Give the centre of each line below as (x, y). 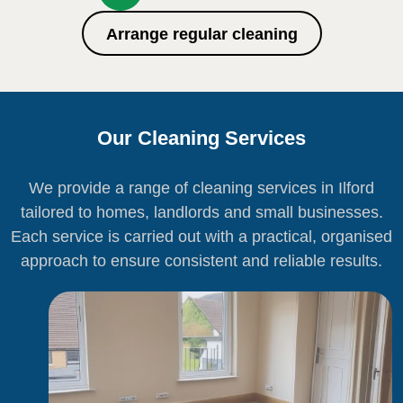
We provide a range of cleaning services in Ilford (201, 188)
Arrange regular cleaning (201, 35)
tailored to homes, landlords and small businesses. (201, 213)
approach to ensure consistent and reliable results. (201, 261)
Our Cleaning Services (201, 139)
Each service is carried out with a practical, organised (201, 237)
